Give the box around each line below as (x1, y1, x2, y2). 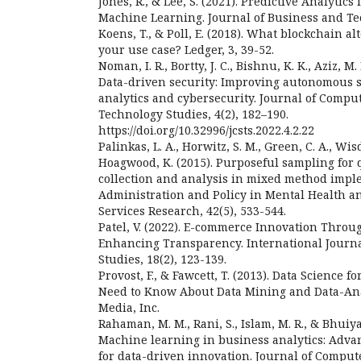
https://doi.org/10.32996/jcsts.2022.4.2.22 (98, 122, 314, 138)
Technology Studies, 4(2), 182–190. (98, 106, 288, 122)
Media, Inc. (98, 300, 160, 315)
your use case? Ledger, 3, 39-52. (98, 42, 274, 57)
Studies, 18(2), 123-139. (98, 251, 226, 267)
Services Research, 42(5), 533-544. (98, 203, 286, 218)
